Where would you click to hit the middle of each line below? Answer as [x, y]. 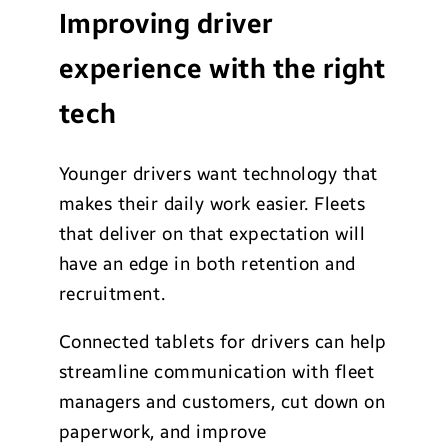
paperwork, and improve [162, 432]
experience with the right [222, 69]
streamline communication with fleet [216, 372]
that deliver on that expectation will [212, 234]
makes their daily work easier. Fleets [212, 204]
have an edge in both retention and [207, 264]
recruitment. [112, 294]
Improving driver [166, 24]
